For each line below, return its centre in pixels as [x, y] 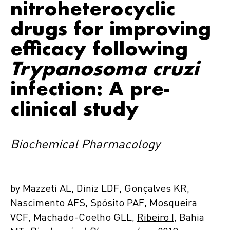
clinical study [74, 108]
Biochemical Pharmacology [85, 145]
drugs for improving [111, 28]
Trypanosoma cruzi [104, 68]
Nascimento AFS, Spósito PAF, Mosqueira [104, 204]
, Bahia [189, 218]
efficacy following [99, 48]
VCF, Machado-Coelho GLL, [74, 218]
